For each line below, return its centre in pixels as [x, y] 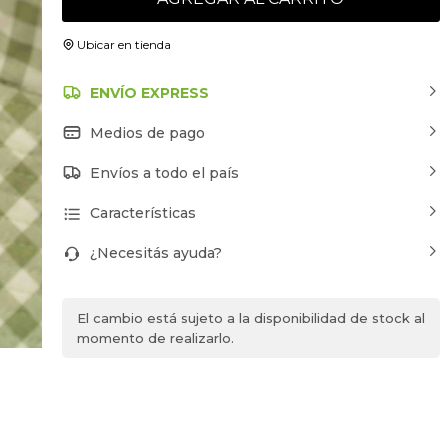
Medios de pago [147, 132]
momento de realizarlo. [155, 337]
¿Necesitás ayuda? [155, 252]
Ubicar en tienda [123, 44]
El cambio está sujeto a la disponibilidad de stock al [250, 317]
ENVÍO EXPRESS [149, 92]
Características [142, 212]
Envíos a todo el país [164, 172]
